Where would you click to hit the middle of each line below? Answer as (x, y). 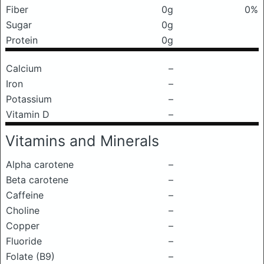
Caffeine (25, 195)
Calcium (24, 68)
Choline (23, 210)
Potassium (29, 99)
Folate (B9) (30, 256)
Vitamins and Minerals (82, 141)
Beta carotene (37, 180)
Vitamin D (28, 114)
